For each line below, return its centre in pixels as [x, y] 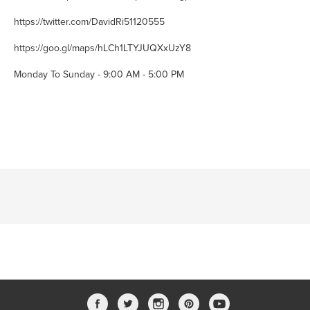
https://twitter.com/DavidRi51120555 [89, 22]
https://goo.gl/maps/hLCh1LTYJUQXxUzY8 [102, 48]
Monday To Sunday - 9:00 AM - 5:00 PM [99, 74]
